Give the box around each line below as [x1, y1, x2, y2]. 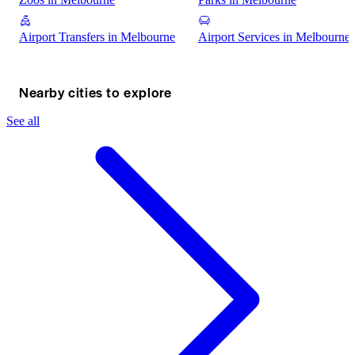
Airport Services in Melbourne [198, 30, 350, 44]
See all [6, 114, 40, 128]
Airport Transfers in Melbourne [19, 30, 175, 44]
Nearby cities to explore [19, 82, 172, 102]
